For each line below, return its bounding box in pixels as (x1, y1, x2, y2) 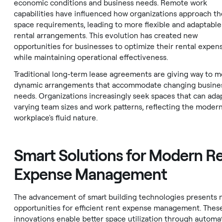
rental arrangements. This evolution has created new (14, 31, 198, 40)
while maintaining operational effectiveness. (14, 53, 168, 62)
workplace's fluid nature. (14, 113, 98, 122)
